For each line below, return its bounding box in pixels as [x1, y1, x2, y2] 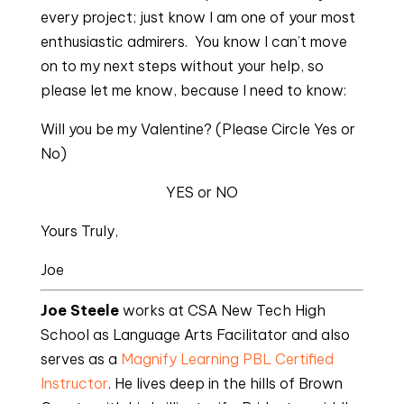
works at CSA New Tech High [122, 301, 326, 319]
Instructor [40, 374, 108, 392]
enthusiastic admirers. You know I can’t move [40, 32, 347, 50]
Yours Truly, [40, 222, 118, 240]
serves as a [40, 350, 121, 368]
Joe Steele [40, 301, 123, 319]
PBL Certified [242, 350, 334, 368]
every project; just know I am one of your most [40, 8, 355, 26]
